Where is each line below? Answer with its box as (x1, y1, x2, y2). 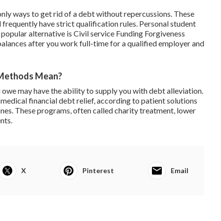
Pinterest (82, 166, 114, 175)
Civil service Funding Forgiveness (74, 28, 185, 38)
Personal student (139, 18, 196, 28)
